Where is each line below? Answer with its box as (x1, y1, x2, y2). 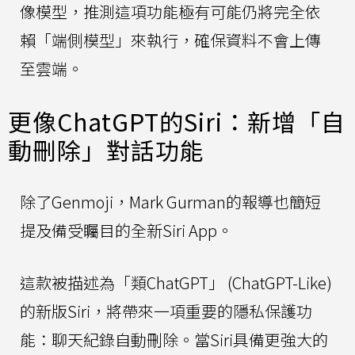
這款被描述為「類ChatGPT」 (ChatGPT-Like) (20, 270, 332, 294)
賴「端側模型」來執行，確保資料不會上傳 (20, 28, 321, 52)
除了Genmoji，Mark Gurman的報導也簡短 (20, 189, 321, 213)
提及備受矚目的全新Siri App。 (20, 218, 233, 242)
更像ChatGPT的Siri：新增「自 (8, 103, 345, 139)
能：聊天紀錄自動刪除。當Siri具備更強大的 (20, 327, 328, 351)
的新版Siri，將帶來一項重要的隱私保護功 (20, 299, 312, 323)
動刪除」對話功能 (8, 132, 204, 167)
